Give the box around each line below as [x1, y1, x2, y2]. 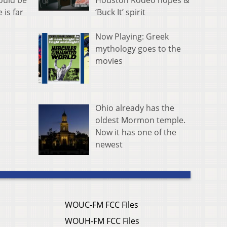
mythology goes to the [95, 43, 181, 55]
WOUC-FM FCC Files [65, 199, 138, 210]
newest [95, 138, 123, 150]
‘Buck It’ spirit [95, 7, 145, 18]
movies [95, 55, 123, 67]
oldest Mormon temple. [95, 114, 185, 126]
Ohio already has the [95, 102, 174, 113]
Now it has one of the [95, 126, 176, 138]
